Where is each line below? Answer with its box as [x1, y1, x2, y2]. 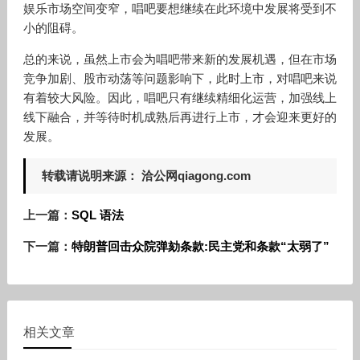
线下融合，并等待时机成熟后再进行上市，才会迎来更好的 [22, 110, 337, 124]
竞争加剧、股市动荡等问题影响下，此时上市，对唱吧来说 [22, 72, 337, 85]
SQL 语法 [71, 208, 124, 222]
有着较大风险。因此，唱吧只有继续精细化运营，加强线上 [22, 91, 337, 104]
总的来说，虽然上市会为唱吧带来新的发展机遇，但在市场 [22, 52, 337, 66]
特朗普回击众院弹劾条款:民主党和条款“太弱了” [71, 239, 329, 253]
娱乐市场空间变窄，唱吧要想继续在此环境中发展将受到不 [22, 2, 337, 15]
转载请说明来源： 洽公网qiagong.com [41, 169, 251, 182]
